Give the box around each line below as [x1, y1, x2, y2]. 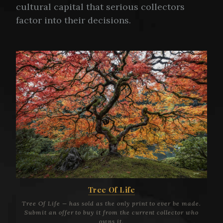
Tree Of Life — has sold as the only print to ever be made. [22, 200, 201, 208]
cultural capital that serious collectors [16, 1, 185, 13]
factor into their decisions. [16, 14, 131, 26]
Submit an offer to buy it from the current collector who [24, 209, 199, 217]
